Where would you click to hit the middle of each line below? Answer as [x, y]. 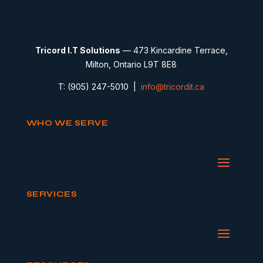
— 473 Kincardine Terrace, [174, 50]
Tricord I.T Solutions [77, 50]
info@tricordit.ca [173, 87]
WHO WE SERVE [67, 123]
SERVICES [52, 194]
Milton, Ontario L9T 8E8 [131, 64]
